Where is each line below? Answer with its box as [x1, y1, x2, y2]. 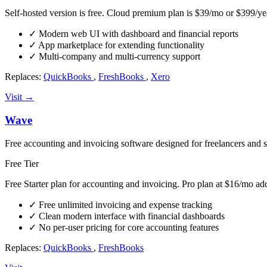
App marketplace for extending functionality [36, 40, 204, 51]
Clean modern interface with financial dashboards [36, 210, 225, 221]
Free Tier [5, 158, 39, 169]
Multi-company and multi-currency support [36, 51, 200, 62]
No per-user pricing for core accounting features [36, 222, 219, 232]
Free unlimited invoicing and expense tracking [36, 199, 212, 210]
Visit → [5, 92, 34, 103]
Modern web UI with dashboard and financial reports [36, 29, 238, 39]
